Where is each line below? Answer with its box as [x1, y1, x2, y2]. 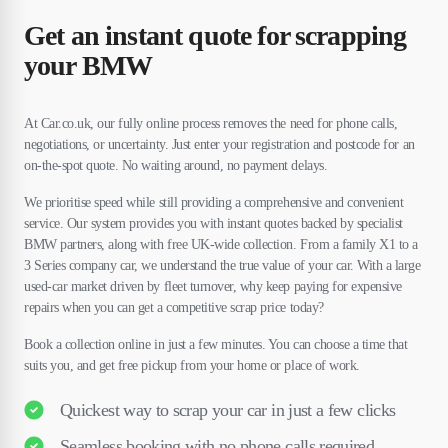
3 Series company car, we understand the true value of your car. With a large [24, 258, 421, 274]
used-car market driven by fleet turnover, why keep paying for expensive [24, 279, 402, 295]
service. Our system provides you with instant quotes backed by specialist [24, 216, 403, 232]
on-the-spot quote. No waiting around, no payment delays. [24, 158, 328, 174]
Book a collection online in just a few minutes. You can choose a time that [24, 337, 408, 353]
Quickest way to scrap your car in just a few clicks [60, 399, 396, 420]
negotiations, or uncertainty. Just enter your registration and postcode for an [24, 137, 415, 153]
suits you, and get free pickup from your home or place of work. [24, 358, 364, 374]
